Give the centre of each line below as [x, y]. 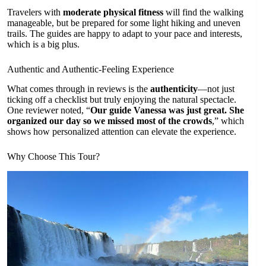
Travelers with [35, 12]
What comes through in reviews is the [79, 88]
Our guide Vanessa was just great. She [167, 110]
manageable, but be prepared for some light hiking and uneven [124, 23]
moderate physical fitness [113, 12]
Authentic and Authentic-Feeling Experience [91, 69]
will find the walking [203, 12]
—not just [216, 88]
